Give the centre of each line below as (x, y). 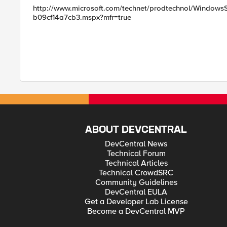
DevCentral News (136, 144)
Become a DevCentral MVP (136, 211)
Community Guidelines (136, 182)
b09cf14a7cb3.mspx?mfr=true (82, 17)
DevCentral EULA (136, 192)
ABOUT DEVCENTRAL (136, 130)
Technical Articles (136, 163)
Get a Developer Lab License (136, 202)
